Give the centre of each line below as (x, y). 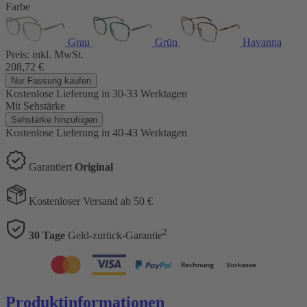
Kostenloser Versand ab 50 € (91, 201)
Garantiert (52, 167)
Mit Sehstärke (35, 106)
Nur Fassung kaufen (51, 80)
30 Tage (47, 235)
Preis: (17, 54)
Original (94, 167)
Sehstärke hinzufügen (54, 119)
